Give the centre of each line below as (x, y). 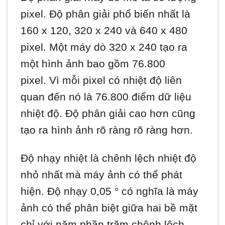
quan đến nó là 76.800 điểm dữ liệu (106, 96)
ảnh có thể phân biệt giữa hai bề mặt (109, 207)
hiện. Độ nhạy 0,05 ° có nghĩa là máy (110, 191)
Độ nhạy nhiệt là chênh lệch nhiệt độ (109, 158)
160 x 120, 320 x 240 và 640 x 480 (104, 30)
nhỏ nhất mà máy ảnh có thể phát (102, 174)
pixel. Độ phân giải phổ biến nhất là (106, 14)
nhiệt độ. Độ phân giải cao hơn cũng (108, 113)
